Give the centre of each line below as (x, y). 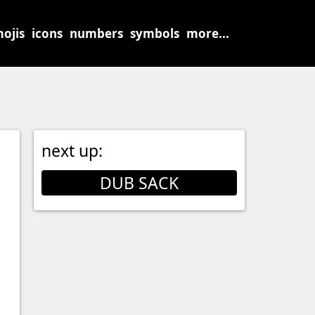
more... (208, 33)
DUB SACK (139, 183)
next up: (72, 150)
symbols (155, 33)
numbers (96, 33)
